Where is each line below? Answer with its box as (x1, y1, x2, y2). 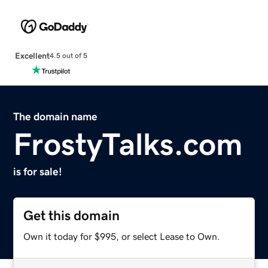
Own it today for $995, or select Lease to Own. (23, 231, 221, 241)
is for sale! (13, 166, 63, 177)
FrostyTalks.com (13, 128, 243, 160)
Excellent (14, 51, 50, 60)
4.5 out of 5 (49, 52, 87, 60)
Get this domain (23, 208, 120, 223)
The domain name (13, 111, 98, 122)
